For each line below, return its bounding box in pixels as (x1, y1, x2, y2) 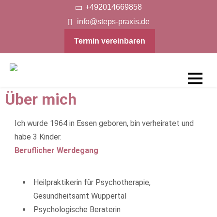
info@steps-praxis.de (77, 17, 150, 26)
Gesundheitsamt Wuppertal (33, 191, 126, 201)
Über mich (5, 90, 77, 108)
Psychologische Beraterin (33, 204, 121, 214)
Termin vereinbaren (74, 37, 145, 45)
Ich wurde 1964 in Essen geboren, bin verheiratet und (15, 118, 194, 128)
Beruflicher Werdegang (15, 145, 98, 155)
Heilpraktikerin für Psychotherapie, (33, 177, 151, 187)
